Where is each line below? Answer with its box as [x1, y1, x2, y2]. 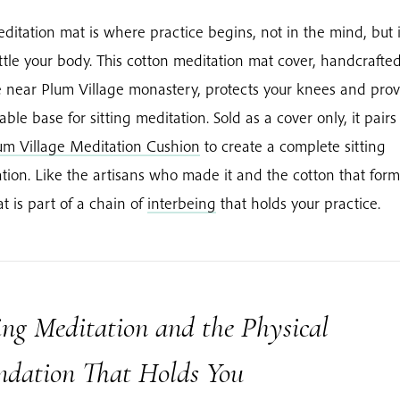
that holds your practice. [216, 193, 380, 213]
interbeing [147, 193, 216, 213]
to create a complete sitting [200, 136, 386, 156]
